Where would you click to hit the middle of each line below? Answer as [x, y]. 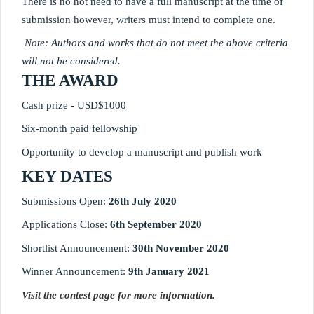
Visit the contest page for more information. [118, 295]
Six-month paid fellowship [80, 128]
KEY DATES [67, 176]
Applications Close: [66, 224]
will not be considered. [73, 61]
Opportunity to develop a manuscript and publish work [142, 152]
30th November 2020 [182, 248]
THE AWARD [70, 80]
